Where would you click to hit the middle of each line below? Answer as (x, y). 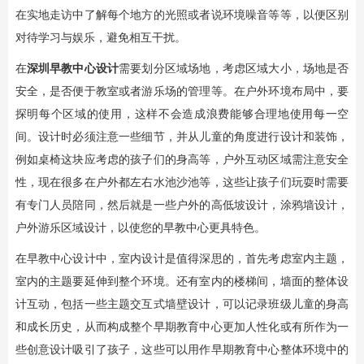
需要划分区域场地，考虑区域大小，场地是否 (234, 69)
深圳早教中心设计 (73, 69)
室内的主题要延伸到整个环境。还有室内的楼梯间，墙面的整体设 (182, 282)
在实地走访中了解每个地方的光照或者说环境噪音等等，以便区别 (182, 15)
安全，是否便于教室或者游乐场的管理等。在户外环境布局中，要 (182, 91)
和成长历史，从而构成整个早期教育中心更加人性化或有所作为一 (182, 327)
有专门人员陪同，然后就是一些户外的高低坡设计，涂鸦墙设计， (182, 205)
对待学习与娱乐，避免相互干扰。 (100, 38)
